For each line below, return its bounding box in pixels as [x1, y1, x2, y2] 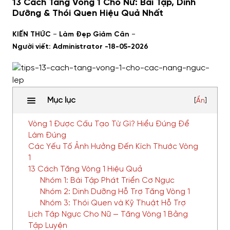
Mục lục [47, 96, 75, 105]
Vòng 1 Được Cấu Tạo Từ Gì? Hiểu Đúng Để [28, 120, 189, 128]
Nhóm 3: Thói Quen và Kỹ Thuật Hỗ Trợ [40, 199, 186, 207]
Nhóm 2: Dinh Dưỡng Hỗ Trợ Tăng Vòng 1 [40, 188, 190, 196]
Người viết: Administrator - [12, 43, 108, 51]
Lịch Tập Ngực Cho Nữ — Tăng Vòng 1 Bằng [28, 210, 188, 219]
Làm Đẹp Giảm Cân [59, 31, 129, 39]
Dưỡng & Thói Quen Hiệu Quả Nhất [12, 9, 163, 18]
